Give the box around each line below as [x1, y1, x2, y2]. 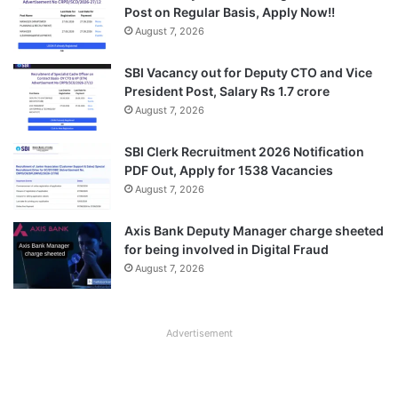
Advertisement [165, 326, 233, 339]
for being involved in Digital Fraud [124, 241, 329, 257]
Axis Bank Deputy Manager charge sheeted [124, 222, 384, 238]
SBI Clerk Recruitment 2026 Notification [124, 143, 364, 159]
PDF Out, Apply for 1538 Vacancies [124, 162, 333, 178]
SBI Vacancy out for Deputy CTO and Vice [124, 64, 372, 80]
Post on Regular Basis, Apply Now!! [124, 4, 335, 20]
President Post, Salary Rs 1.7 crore [124, 83, 330, 99]
